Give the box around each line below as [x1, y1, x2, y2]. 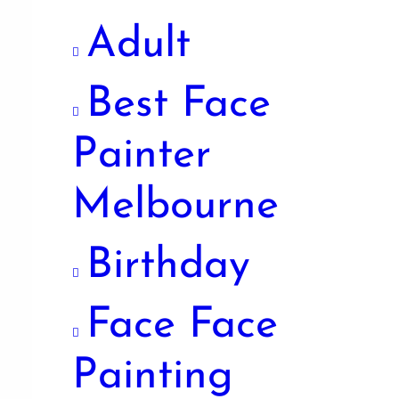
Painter [72, 134, 211, 177]
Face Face [86, 304, 278, 347]
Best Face [86, 83, 271, 126]
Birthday [86, 244, 250, 288]
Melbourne [72, 184, 279, 228]
